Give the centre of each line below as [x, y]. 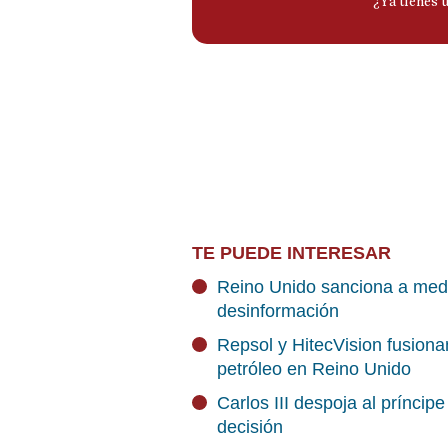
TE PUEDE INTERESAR [291, 253]
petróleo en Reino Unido [314, 369]
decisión [250, 427]
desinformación [278, 311]
